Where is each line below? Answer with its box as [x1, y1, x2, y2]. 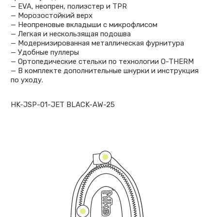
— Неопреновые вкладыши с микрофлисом [11, 20, 157, 29]
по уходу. [11, 75, 43, 84]
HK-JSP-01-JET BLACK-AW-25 [11, 100, 115, 109]
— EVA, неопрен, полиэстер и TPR [11, 1, 127, 11]
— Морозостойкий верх [11, 11, 93, 20]
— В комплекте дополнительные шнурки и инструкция [11, 66, 199, 75]
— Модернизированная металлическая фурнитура [11, 38, 184, 47]
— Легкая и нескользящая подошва [11, 29, 131, 38]
